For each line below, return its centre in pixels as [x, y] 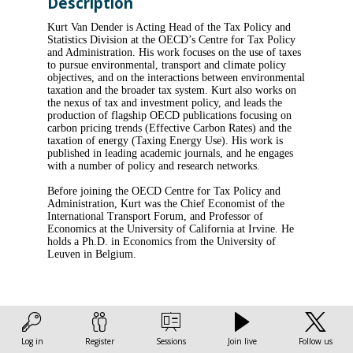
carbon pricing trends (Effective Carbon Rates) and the [169, 128]
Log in [32, 341]
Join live [242, 341]
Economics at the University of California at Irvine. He [171, 229]
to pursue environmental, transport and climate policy [167, 65]
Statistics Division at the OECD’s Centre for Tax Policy [171, 40]
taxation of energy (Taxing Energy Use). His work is [165, 141]
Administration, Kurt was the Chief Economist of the [166, 204]
